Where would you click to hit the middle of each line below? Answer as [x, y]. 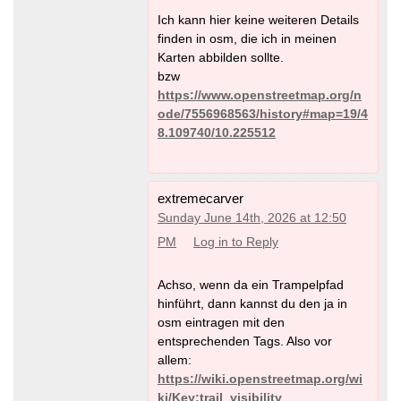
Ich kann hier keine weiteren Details [258, 19]
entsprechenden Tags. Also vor [245, 341]
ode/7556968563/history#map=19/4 [263, 113]
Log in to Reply [236, 242]
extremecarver [200, 198]
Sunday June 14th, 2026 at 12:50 [252, 218]
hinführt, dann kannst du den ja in [252, 303]
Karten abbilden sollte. [221, 57]
